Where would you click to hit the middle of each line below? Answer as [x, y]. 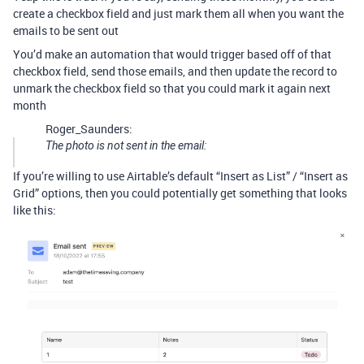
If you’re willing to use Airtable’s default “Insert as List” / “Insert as [180, 176]
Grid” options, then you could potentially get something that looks [180, 193]
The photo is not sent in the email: [126, 146]
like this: [35, 210]
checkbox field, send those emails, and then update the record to [175, 71]
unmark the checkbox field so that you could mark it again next [172, 89]
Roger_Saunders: [89, 129]
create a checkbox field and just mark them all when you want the [178, 14]
